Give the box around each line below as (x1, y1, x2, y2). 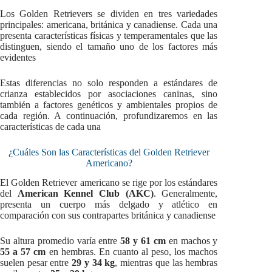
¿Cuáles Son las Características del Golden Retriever (8, 146, 209, 157)
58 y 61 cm (120, 236, 166, 246)
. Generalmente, (153, 188, 218, 199)
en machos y (165, 236, 218, 246)
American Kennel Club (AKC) (17, 188, 154, 199)
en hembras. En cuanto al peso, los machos (46, 246, 218, 257)
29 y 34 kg (72, 257, 115, 268)
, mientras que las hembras (115, 257, 218, 268)
